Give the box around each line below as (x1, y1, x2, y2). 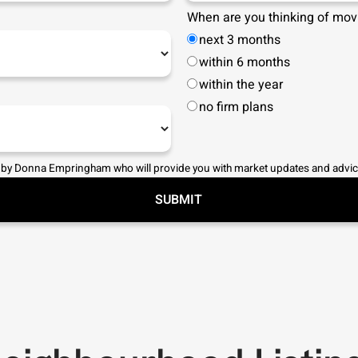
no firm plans (198, 97, 273, 117)
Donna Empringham (14, 161, 111, 177)
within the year (198, 75, 283, 94)
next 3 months (198, 30, 280, 50)
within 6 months (198, 53, 290, 72)
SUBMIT (155, 190, 203, 209)
